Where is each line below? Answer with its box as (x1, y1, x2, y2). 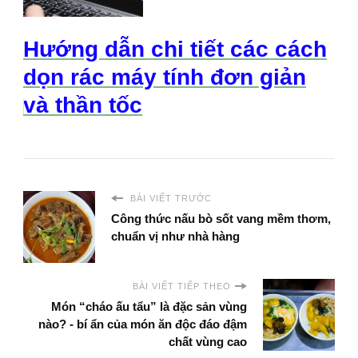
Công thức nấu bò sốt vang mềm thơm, (111, 212, 331, 226)
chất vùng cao (169, 335, 247, 349)
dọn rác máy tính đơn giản (23, 65, 306, 90)
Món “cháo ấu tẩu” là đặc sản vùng (51, 300, 247, 314)
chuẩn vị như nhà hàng (111, 229, 240, 244)
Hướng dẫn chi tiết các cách (23, 37, 327, 62)
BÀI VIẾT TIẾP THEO (133, 281, 231, 292)
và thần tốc (23, 93, 142, 118)
